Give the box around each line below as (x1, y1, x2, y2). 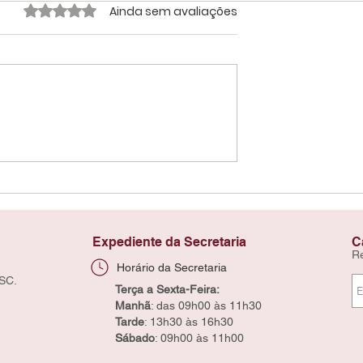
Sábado (115, 331, 155, 344)
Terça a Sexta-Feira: (115, 283, 220, 296)
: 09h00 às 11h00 (155, 331, 244, 344)
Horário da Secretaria (117, 261, 227, 274)
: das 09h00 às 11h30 (151, 299, 262, 312)
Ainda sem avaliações (109, 3, 237, 19)
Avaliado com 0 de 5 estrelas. (23, 2, 220, 20)
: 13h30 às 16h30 (144, 315, 233, 328)
